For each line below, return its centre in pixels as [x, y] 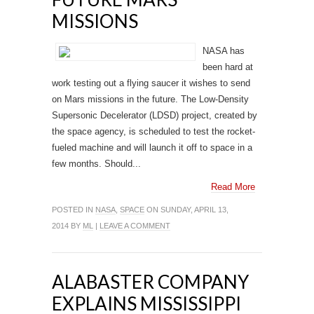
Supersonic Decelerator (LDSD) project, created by [155, 115]
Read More [233, 187]
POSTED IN [74, 210]
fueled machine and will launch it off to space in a [152, 148]
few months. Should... [96, 164]
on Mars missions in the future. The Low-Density [150, 99]
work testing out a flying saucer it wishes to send [151, 83]
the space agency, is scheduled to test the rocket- [153, 131]
